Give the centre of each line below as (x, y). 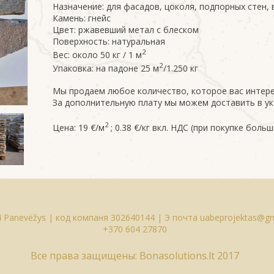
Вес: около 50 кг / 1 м (97, 54)
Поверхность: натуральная (109, 41)
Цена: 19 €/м (79, 127)
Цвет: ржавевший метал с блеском (126, 30)
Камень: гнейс (82, 18)
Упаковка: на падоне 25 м (106, 68)
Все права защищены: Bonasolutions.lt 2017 (135, 255)
